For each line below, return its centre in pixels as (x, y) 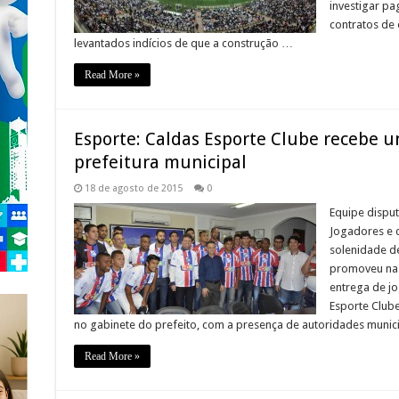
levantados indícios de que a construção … (183, 44)
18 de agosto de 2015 (133, 189)
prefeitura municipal (160, 163)
